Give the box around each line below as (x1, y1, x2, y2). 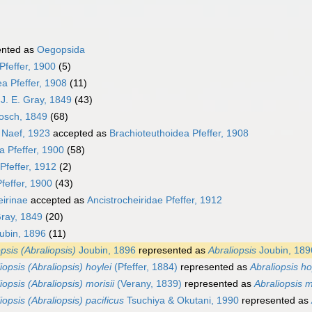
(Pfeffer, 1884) (111, 261, 178, 273)
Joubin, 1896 (76, 244, 136, 256)
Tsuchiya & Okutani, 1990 (124, 295, 239, 306)
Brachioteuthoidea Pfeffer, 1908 (109, 127, 249, 139)
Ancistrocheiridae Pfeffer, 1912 (87, 194, 222, 206)
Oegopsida (37, 44, 85, 56)
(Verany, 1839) (114, 278, 182, 290)
